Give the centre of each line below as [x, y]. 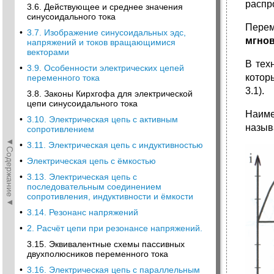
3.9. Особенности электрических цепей [106, 68]
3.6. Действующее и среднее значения [105, 7]
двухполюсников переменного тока [98, 254]
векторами [48, 52]
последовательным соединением [94, 187]
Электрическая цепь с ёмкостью [91, 161]
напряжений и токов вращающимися [101, 42]
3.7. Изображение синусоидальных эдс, [106, 32]
